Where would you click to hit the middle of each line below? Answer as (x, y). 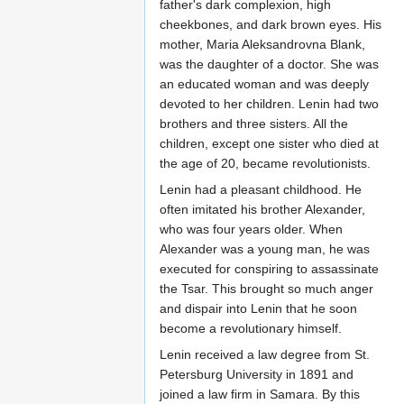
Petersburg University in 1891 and (257, 375)
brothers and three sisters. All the (254, 124)
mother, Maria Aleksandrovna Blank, (262, 45)
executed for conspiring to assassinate (269, 269)
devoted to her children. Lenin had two (269, 104)
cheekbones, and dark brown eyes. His (271, 25)
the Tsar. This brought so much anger (266, 289)
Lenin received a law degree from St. (265, 355)
